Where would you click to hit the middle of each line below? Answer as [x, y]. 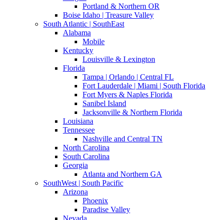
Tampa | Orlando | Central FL [128, 77]
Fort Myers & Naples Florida [127, 95]
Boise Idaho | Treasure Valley [108, 15]
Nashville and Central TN [123, 139]
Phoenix [95, 201]
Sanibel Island [104, 104]
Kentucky [78, 51]
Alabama [77, 33]
